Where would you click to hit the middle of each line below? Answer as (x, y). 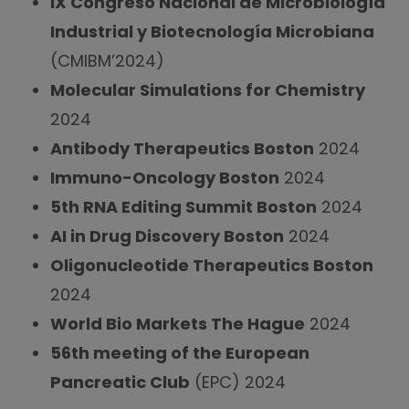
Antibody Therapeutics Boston (182, 148)
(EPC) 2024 (238, 382)
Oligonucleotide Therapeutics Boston (212, 265)
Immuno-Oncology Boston (165, 178)
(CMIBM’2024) (107, 61)
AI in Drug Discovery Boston (167, 236)
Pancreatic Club (120, 382)
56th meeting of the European (180, 353)
